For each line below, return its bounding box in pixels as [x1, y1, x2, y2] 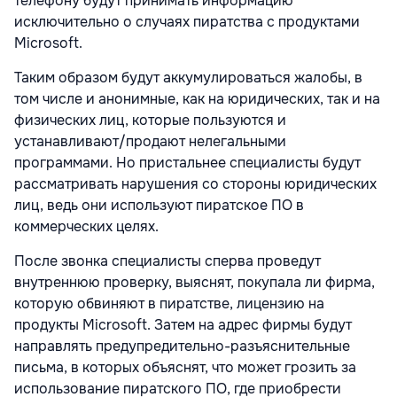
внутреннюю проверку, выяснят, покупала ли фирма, [14, 273, 375, 292]
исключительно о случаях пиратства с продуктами [14, 12, 360, 32]
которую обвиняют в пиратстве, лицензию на [14, 294, 324, 314]
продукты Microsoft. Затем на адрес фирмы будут [14, 315, 352, 335]
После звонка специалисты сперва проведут [14, 252, 321, 271]
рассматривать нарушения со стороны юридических [14, 175, 377, 194]
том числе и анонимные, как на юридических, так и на [14, 90, 380, 109]
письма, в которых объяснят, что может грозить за [14, 358, 356, 378]
